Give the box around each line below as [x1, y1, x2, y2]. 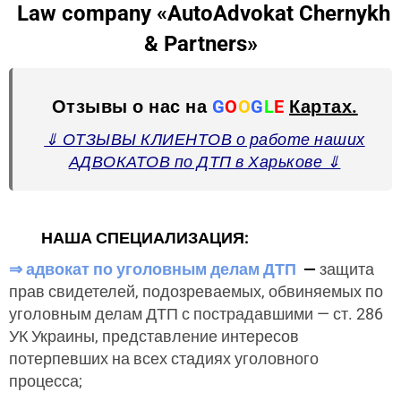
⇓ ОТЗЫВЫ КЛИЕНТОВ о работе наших [44, 130, 365, 149]
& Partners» [143, 31, 258, 56]
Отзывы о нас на [51, 96, 212, 117]
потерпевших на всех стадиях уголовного [9, 349, 319, 368]
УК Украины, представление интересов [9, 327, 299, 346]
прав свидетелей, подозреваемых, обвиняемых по [9, 282, 383, 301]
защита [320, 260, 374, 278]
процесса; [9, 371, 82, 390]
